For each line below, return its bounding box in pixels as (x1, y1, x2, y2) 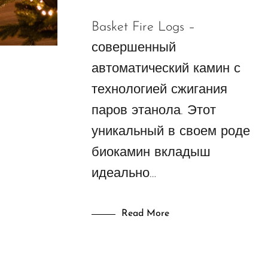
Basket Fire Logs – (91, 20, 195, 35)
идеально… (91, 167, 156, 181)
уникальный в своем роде (91, 125, 250, 139)
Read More (121, 209, 169, 219)
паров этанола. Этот (91, 104, 216, 118)
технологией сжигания (91, 83, 227, 98)
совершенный (91, 41, 176, 56)
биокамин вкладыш (91, 146, 211, 160)
